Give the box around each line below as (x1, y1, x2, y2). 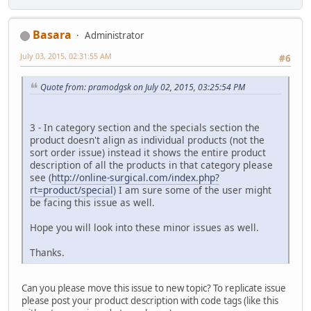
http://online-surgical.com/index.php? (51, 171, 219, 185)
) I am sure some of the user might (113, 183, 271, 197)
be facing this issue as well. (30, 196, 155, 210)
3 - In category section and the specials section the (30, 121, 260, 135)
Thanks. (30, 246, 65, 260)
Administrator (85, 29, 144, 42)
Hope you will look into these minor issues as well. (30, 221, 259, 235)
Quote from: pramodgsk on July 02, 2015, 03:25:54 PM (40, 81, 245, 93)
